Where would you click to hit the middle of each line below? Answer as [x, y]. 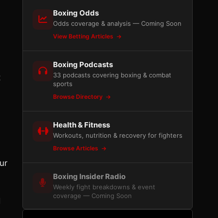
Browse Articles [76, 148]
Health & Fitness [82, 125]
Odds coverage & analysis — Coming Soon [117, 23]
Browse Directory [79, 97]
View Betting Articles [84, 36]
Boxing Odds [76, 13]
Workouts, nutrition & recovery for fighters [118, 135]
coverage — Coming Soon [92, 196]
